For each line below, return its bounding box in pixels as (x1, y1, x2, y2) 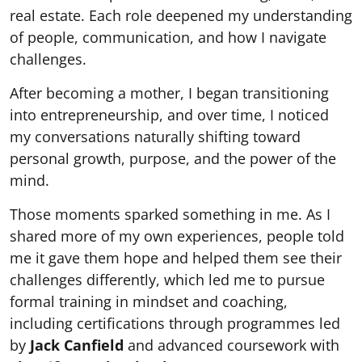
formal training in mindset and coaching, (10, 291, 288, 311)
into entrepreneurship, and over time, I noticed (10, 104, 329, 124)
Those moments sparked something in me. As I (10, 204, 330, 224)
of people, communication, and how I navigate (10, 27, 326, 47)
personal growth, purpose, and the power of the (10, 148, 336, 168)
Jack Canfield (30, 335, 124, 355)
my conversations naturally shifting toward (10, 126, 301, 146)
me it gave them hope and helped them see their (10, 247, 342, 267)
